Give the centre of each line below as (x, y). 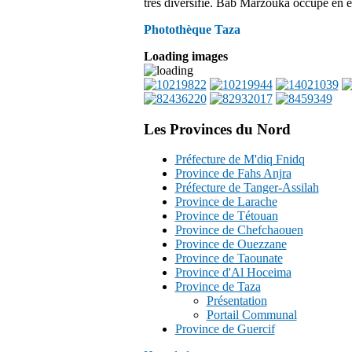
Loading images (185, 56)
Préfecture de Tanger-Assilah (247, 188)
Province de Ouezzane (231, 244)
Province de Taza (218, 287)
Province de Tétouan (226, 216)
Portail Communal (251, 315)
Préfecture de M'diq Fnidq (240, 159)
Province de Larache (226, 202)
